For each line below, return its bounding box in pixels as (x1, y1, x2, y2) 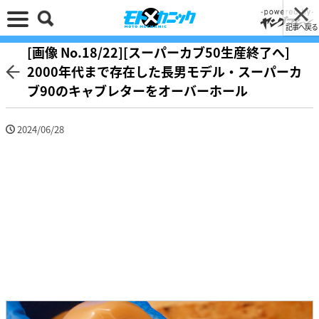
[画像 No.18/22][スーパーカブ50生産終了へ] (27, 43, 290, 61)
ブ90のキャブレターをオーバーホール (27, 81, 248, 100)
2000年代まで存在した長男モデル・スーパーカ (27, 62, 302, 80)
